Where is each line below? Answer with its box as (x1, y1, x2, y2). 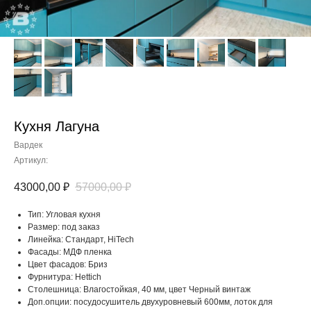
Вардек (14, 140, 42, 150)
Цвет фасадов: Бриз (28, 260, 108, 270)
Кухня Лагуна (14, 119, 99, 134)
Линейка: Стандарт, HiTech (28, 235, 134, 245)
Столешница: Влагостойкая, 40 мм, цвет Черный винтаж (28, 285, 251, 295)
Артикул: (14, 155, 48, 165)
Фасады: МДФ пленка (28, 247, 112, 258)
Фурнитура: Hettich (28, 272, 101, 283)
